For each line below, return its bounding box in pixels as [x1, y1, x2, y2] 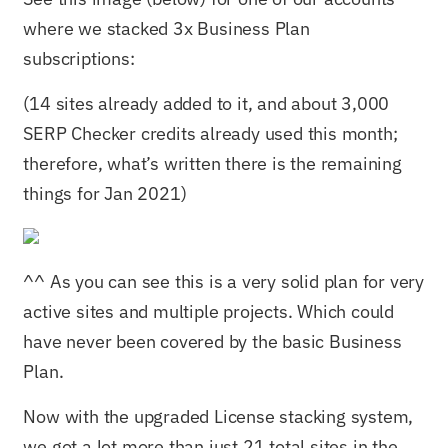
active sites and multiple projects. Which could [23, 300, 395, 324]
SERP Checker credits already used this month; [23, 121, 398, 145]
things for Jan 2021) [23, 181, 187, 205]
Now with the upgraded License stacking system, [23, 404, 414, 428]
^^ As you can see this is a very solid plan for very [23, 270, 425, 294]
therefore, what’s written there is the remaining [23, 151, 402, 175]
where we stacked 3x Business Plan [23, 17, 310, 41]
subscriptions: [23, 47, 135, 71]
